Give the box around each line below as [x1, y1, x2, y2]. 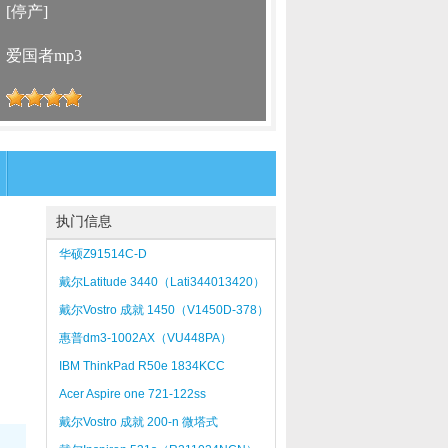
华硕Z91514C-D [58, 247, 147, 261]
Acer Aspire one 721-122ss [58, 387, 206, 401]
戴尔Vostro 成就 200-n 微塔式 [58, 415, 218, 429]
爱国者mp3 [6, 47, 82, 64]
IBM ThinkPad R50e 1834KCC [58, 359, 225, 373]
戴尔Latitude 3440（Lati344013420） [58, 275, 265, 289]
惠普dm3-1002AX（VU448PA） [58, 331, 232, 345]
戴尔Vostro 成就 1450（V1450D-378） [58, 303, 269, 317]
